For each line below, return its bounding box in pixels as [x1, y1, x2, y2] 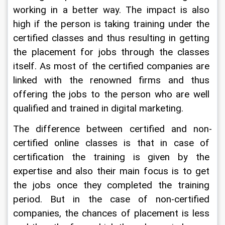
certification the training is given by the [13, 152, 212, 163]
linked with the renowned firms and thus [13, 75, 212, 86]
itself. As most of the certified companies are [13, 61, 212, 72]
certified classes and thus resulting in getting [13, 33, 212, 44]
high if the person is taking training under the [13, 19, 212, 30]
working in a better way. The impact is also [13, 5, 212, 16]
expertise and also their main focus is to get [13, 166, 212, 177]
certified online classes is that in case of [13, 138, 212, 149]
